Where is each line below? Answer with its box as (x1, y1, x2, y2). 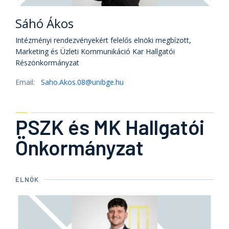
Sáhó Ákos (15, 15, 74, 32)
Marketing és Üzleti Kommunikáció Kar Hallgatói (15, 47, 175, 56)
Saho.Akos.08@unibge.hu (41, 77, 124, 87)
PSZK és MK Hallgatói (15, 114, 204, 139)
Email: (15, 77, 37, 87)
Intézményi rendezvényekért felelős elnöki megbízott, (15, 35, 191, 45)
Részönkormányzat (15, 58, 79, 67)
